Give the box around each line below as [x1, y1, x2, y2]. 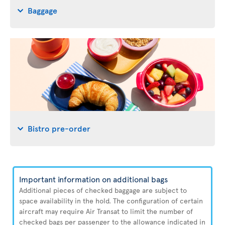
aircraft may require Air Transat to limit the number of [19, 206, 193, 216]
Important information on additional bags [19, 173, 168, 184]
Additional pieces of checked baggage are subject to [19, 185, 187, 195]
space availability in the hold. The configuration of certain [19, 196, 203, 205]
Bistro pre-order [28, 122, 90, 134]
